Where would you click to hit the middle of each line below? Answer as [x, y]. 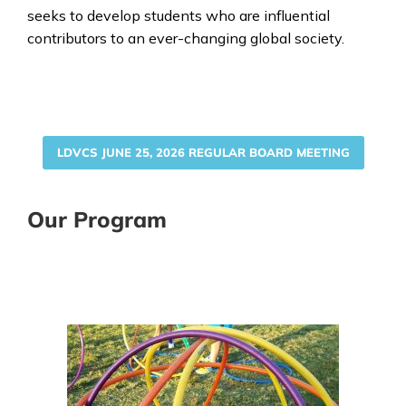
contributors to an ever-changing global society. [186, 38]
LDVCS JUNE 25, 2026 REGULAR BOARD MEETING [203, 152]
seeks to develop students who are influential [179, 15]
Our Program [97, 219]
